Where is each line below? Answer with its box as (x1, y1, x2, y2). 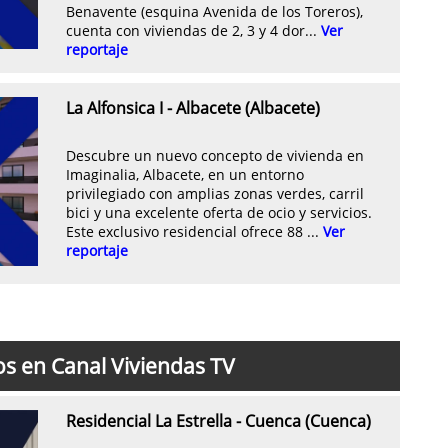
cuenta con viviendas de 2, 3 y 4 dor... (66, 21, 321, 41)
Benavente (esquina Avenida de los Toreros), (66, 2, 363, 22)
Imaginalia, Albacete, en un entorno (66, 165, 304, 185)
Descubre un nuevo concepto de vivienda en (66, 146, 364, 166)
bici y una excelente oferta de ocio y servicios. (66, 203, 372, 223)
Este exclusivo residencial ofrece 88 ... (66, 222, 323, 242)
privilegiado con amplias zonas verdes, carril (66, 184, 364, 204)
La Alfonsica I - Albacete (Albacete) (66, 96, 320, 119)
